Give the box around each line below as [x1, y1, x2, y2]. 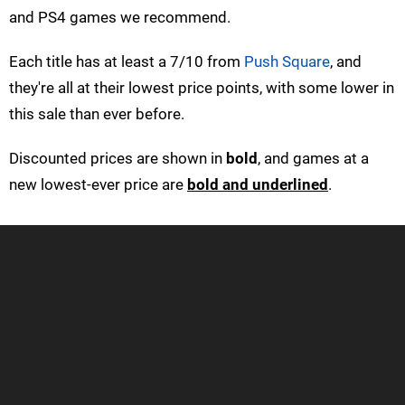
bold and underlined [187, 175, 328, 194]
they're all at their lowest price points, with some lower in [9, 79, 394, 98]
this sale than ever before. [9, 105, 184, 124]
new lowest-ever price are [9, 175, 187, 194]
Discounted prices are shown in [9, 149, 226, 168]
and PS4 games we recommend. [9, 8, 231, 27]
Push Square [244, 52, 330, 71]
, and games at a [258, 149, 369, 168]
